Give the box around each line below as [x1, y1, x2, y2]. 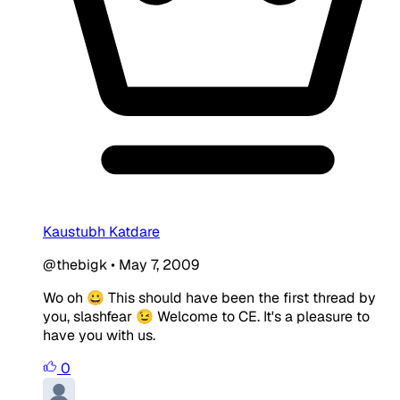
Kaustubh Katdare [43, 221, 160, 241]
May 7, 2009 [119, 254, 199, 274]
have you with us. [43, 325, 155, 345]
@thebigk [43, 254, 107, 274]
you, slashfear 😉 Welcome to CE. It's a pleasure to [43, 306, 370, 326]
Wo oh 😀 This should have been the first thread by [43, 287, 376, 307]
